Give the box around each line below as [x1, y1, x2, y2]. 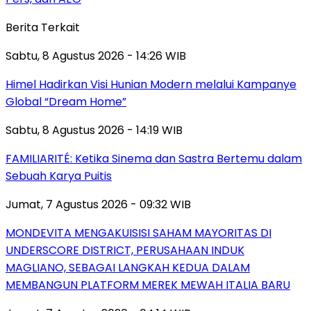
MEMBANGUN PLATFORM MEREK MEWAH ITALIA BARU [6, 276, 290, 293]
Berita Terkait [6, 19, 80, 35]
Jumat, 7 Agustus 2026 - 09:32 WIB [6, 196, 191, 212]
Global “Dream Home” [6, 93, 126, 110]
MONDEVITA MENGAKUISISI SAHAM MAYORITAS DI [6, 224, 271, 241]
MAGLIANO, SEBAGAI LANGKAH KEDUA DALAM [6, 259, 250, 276]
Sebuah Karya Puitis [6, 167, 112, 184]
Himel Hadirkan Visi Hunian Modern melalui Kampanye [6, 76, 296, 92]
